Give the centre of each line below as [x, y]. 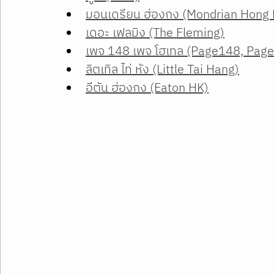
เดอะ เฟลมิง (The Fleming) [155, 33]
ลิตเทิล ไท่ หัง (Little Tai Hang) [162, 70]
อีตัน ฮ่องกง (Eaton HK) [147, 88]
